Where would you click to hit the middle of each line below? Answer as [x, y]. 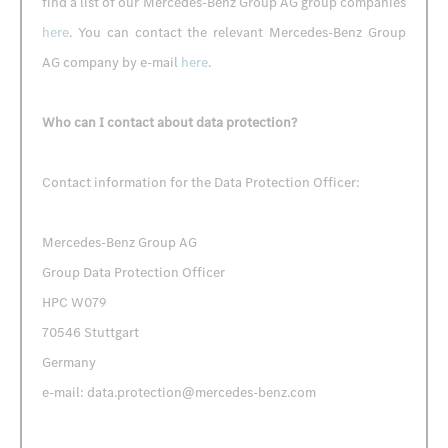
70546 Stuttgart [90, 332]
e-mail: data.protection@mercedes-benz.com [179, 392]
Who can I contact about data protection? [169, 122]
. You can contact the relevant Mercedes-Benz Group [237, 32]
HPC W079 [74, 302]
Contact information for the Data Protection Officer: [201, 182]
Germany [69, 362]
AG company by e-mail [111, 62]
